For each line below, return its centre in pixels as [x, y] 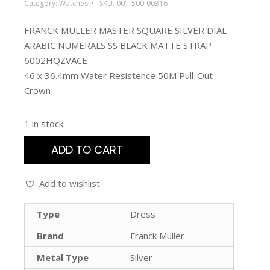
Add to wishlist [70, 183]
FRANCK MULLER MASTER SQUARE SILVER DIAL [125, 30]
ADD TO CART [87, 149]
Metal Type [63, 257]
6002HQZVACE [56, 60]
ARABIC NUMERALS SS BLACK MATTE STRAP [118, 45]
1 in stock [44, 123]
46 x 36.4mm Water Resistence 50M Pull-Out [118, 75]
